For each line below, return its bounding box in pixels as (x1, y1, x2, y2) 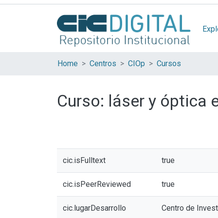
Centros (90, 59, 116, 68)
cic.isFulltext (63, 156, 106, 165)
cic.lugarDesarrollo (63, 203, 126, 213)
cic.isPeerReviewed (63, 180, 131, 189)
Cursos (157, 59, 181, 68)
